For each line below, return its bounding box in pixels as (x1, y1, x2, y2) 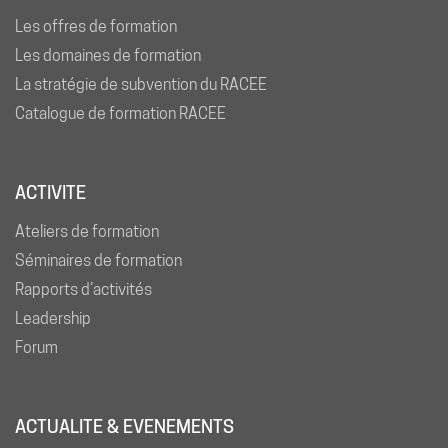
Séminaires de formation (15, 250, 182, 270)
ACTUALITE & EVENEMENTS (15, 415, 234, 437)
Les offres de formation (15, 16, 177, 36)
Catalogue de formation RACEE (15, 103, 226, 123)
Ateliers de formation (15, 221, 159, 241)
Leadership (15, 308, 91, 328)
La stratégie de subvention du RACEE (15, 74, 267, 94)
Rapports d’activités (15, 279, 152, 299)
